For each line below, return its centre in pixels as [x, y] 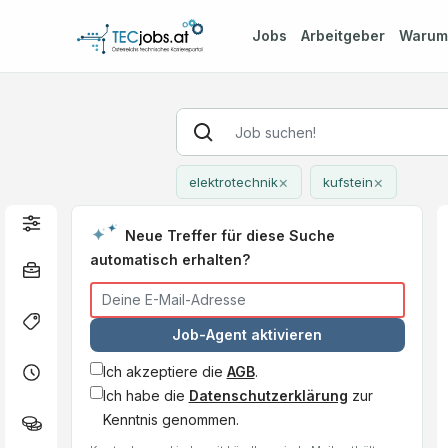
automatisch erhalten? [169, 259]
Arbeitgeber [342, 35]
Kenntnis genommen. [170, 419]
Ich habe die [145, 395]
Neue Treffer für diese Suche [229, 235]
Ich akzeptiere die [164, 371]
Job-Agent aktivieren [247, 334]
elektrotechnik [233, 182]
